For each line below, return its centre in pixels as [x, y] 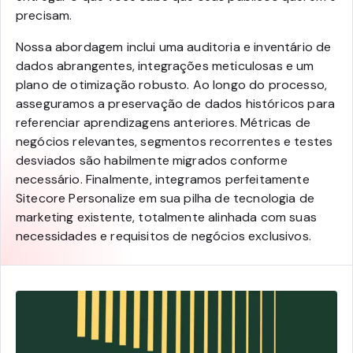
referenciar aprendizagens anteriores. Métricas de [163, 123]
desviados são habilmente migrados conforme [152, 161]
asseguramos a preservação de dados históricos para [176, 104]
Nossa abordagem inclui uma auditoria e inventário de [174, 47]
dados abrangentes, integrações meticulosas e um [165, 66]
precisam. [44, 16]
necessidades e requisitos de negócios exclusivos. [163, 236]
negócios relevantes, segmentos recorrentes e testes [175, 142]
